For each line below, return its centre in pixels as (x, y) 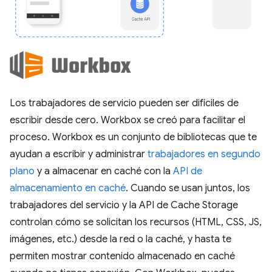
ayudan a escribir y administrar (79, 154)
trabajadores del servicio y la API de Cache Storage (124, 205)
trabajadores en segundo (204, 154)
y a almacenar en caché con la (104, 171)
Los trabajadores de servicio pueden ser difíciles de (124, 103)
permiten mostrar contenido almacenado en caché (122, 256)
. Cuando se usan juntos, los (188, 188)
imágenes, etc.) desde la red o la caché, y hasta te (121, 239)
